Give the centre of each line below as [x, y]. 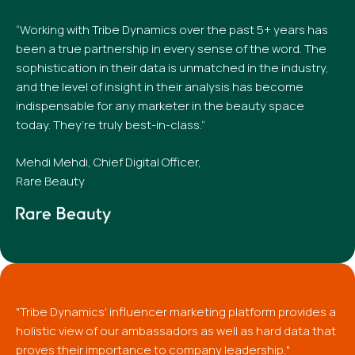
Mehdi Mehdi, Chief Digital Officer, [109, 162]
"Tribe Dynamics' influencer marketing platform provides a [176, 312]
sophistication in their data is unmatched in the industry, [172, 68]
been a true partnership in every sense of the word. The [171, 49]
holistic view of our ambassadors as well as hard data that [176, 331]
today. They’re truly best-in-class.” [111, 125]
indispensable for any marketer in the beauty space [160, 106]
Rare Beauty [50, 181]
